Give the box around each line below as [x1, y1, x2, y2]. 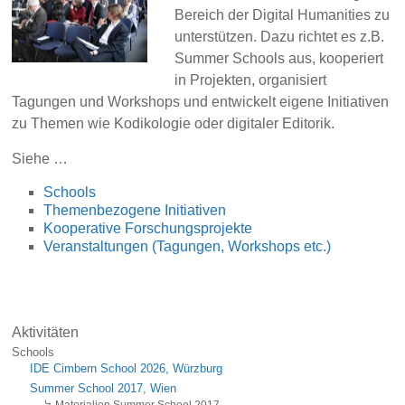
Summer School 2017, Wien [30, 381, 177, 395]
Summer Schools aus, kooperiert [174, 50, 384, 66]
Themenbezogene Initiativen [43, 202, 227, 218]
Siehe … [12, 150, 69, 166]
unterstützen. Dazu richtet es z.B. [174, 28, 385, 44]
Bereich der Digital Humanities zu [174, 6, 391, 23]
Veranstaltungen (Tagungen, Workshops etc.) [43, 238, 332, 254]
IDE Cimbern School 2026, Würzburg [30, 362, 223, 375]
